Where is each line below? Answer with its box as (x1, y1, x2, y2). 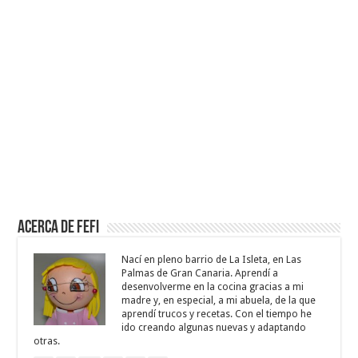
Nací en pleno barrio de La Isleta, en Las (121, 254, 302, 266)
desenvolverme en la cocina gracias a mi (121, 281, 304, 293)
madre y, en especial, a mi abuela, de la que (121, 295, 316, 307)
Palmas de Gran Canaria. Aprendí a (121, 268, 279, 280)
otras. (34, 336, 61, 348)
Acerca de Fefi (18, 219, 100, 238)
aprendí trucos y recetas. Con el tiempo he (121, 308, 312, 320)
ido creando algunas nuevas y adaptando (121, 322, 307, 334)
